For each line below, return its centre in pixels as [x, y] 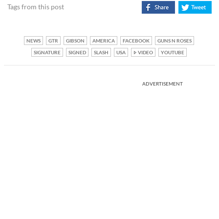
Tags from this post [36, 6]
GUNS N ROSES [174, 40]
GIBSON [75, 40]
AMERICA [103, 40]
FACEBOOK [136, 40]
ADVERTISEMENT [163, 83]
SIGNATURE [47, 52]
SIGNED [77, 52]
